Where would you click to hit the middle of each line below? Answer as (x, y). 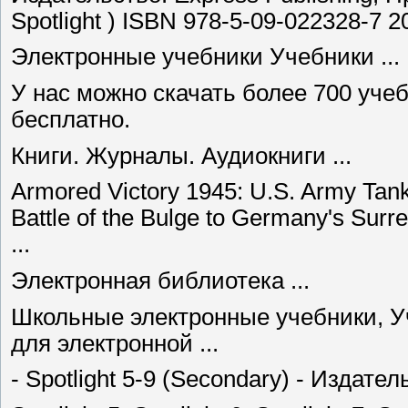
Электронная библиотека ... (160, 280)
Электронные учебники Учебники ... (205, 57)
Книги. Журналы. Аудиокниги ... (181, 155)
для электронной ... (115, 343)
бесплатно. (71, 119)
